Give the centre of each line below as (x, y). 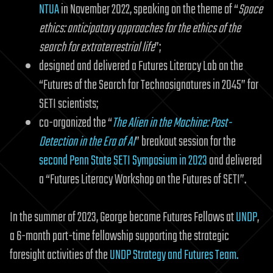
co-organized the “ (76, 123)
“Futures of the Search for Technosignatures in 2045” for (149, 85)
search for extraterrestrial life (97, 47)
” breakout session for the (186, 142)
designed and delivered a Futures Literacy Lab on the (141, 66)
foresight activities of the (60, 256)
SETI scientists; (69, 104)
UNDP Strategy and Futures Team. (174, 256)
